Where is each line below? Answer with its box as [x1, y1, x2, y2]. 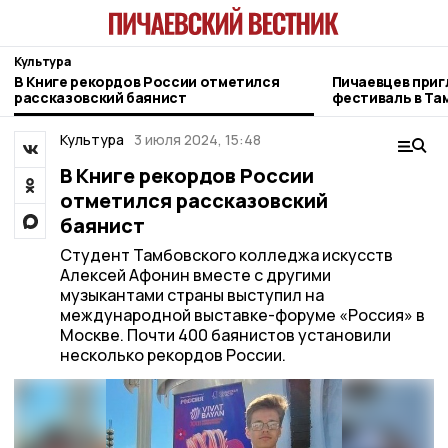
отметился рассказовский [59, 187, 328, 214]
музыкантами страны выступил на [59, 284, 324, 306]
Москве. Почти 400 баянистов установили [59, 324, 391, 346]
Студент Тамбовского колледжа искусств [59, 244, 393, 266]
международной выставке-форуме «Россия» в [59, 304, 425, 326]
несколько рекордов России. [59, 344, 286, 366]
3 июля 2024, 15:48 [134, 130, 261, 149]
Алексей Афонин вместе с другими [59, 264, 331, 286]
